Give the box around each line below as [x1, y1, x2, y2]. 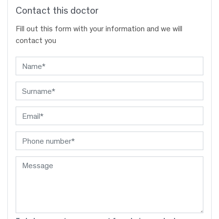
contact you [16, 36, 56, 45]
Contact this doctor [16, 4, 99, 16]
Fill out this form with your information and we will [16, 24, 182, 34]
